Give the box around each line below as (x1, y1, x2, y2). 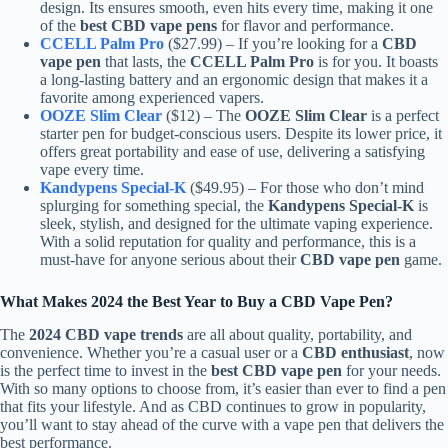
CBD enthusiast (302, 344, 409, 362)
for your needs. (342, 362, 441, 380)
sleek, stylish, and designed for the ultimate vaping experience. (40, 215, 433, 233)
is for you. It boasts (314, 53, 438, 71)
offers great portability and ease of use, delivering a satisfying (40, 143, 425, 161)
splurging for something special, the (40, 197, 268, 215)
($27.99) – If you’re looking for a (164, 35, 382, 53)
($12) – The (162, 107, 245, 125)
